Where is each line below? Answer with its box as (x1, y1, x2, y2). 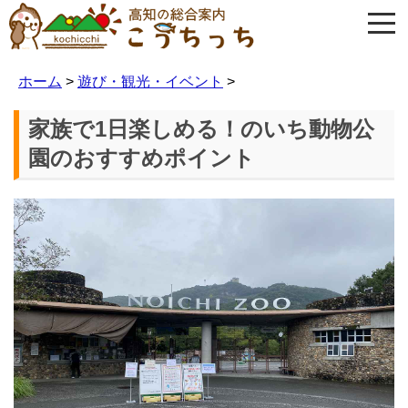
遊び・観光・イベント (77, 74, 223, 89)
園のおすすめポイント (28, 145, 255, 170)
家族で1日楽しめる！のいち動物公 (28, 116, 374, 141)
